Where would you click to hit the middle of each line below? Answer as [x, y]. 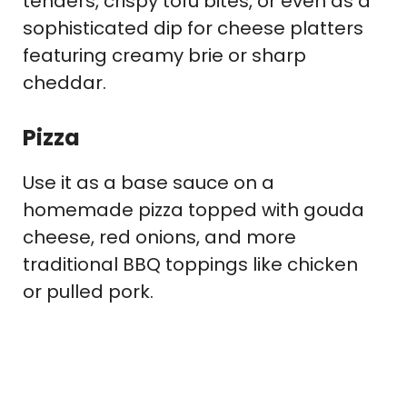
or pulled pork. [88, 292]
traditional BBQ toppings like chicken [190, 265]
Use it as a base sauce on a [149, 183]
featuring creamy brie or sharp [164, 56]
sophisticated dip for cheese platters [193, 29]
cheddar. [65, 83]
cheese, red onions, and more [159, 238]
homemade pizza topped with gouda [194, 210]
